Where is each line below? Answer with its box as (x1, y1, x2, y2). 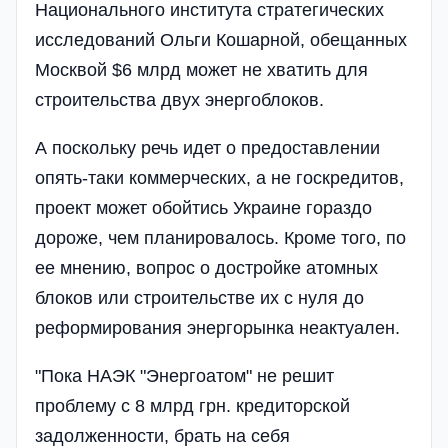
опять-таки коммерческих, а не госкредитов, (35, 167, 404, 188)
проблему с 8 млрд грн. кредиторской (35, 395, 350, 416)
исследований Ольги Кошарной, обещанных (35, 29, 407, 50)
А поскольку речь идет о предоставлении (35, 137, 380, 158)
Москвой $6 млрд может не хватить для (35, 59, 368, 80)
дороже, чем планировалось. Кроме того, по (35, 227, 406, 248)
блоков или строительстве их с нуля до (35, 287, 364, 308)
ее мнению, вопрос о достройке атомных (35, 257, 378, 278)
